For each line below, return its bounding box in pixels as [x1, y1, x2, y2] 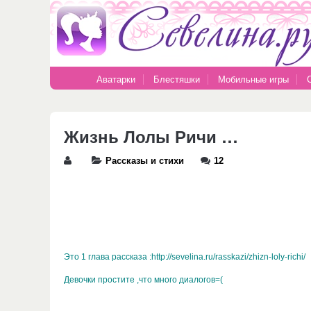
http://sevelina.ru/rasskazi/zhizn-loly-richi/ [151, 252, 305, 262]
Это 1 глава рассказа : [64, 252, 151, 262]
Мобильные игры [217, 74, 289, 85]
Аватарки [96, 74, 135, 85]
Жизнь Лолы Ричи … [64, 124, 238, 148]
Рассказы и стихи [106, 156, 184, 166]
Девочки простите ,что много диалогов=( [64, 275, 223, 285]
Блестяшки [153, 74, 200, 85]
